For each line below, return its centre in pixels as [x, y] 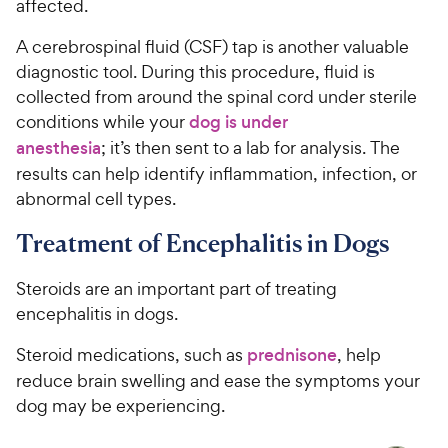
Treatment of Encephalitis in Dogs [202, 242]
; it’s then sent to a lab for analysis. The [250, 147]
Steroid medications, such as [131, 354]
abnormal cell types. [98, 198]
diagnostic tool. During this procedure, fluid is [195, 71]
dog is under [238, 121]
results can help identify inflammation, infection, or [216, 173]
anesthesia [58, 147]
